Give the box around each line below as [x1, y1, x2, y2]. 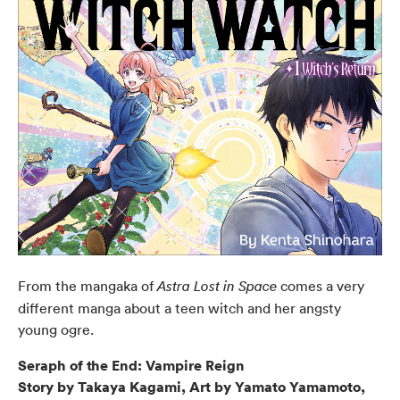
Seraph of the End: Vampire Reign [18, 355, 245, 376]
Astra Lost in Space [157, 278, 277, 296]
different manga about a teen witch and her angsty [18, 299, 341, 318]
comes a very [277, 277, 364, 296]
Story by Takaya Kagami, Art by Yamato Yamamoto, [18, 377, 365, 397]
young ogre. [18, 321, 94, 339]
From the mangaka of [18, 277, 157, 296]
